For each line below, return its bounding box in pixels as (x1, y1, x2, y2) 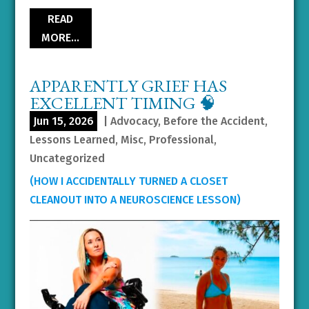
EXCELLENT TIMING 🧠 (29, 91, 216, 114)
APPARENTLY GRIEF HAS (29, 74, 227, 97)
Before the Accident (163, 114, 265, 128)
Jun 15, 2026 (32, 114, 94, 128)
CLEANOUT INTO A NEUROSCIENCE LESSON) (29, 192, 241, 206)
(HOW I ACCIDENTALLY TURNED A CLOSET (29, 174, 228, 188)
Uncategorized (29, 151, 105, 165)
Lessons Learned (29, 132, 115, 146)
